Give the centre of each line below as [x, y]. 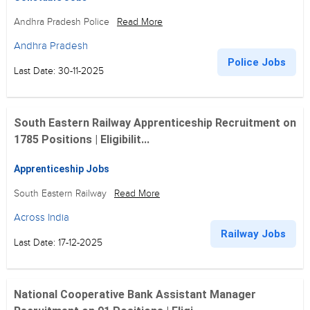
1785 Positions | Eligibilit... [82, 139]
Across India [42, 217]
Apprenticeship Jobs [62, 169]
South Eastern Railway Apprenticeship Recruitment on [155, 123]
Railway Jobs [253, 234]
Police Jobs [257, 62]
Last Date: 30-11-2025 [59, 71]
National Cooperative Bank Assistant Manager [135, 294]
